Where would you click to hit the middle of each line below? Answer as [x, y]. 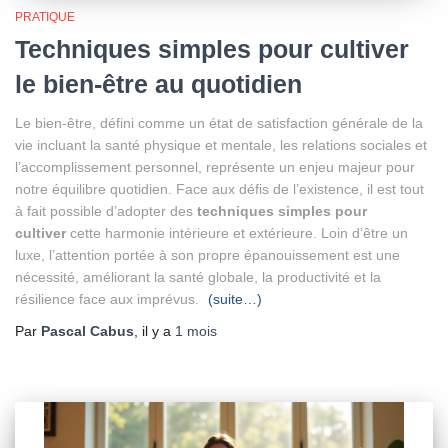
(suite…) [235, 299]
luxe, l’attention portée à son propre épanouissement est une [207, 255]
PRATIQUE [45, 17]
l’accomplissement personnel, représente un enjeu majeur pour [215, 167]
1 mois [196, 331]
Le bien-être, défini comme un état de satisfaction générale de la [219, 123]
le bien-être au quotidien [158, 84]
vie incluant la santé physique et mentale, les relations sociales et [221, 145]
